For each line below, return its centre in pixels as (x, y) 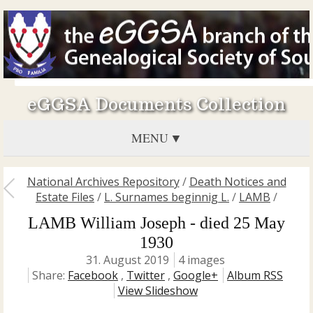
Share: (50, 275)
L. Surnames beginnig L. (167, 197)
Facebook (93, 275)
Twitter (146, 275)
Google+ (196, 275)
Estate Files (65, 197)
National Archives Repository (103, 182)
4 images (202, 260)
